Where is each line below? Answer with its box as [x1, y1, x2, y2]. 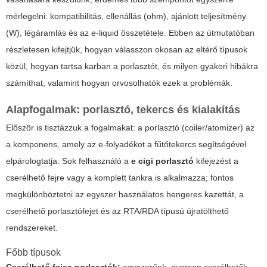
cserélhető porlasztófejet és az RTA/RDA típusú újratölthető [6, 206, 229, 216]
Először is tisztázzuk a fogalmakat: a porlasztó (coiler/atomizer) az [6, 123, 254, 133]
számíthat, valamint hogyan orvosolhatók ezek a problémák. [6, 78, 232, 88]
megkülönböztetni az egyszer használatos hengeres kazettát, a [6, 190, 244, 200]
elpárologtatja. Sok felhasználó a [6, 156, 131, 166]
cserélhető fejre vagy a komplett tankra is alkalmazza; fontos [6, 173, 234, 183]
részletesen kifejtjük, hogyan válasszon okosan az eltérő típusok [6, 45, 247, 55]
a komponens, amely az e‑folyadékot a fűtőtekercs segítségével [6, 139, 246, 150]
